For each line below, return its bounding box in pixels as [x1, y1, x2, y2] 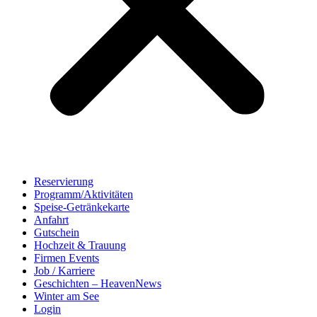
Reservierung [34, 175, 93, 188]
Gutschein [34, 226, 79, 238]
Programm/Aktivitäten [34, 188, 133, 200]
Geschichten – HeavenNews [34, 277, 161, 289]
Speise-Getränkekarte [34, 201, 129, 213]
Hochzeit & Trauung [34, 239, 126, 251]
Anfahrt [34, 214, 69, 226]
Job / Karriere [34, 265, 95, 277]
